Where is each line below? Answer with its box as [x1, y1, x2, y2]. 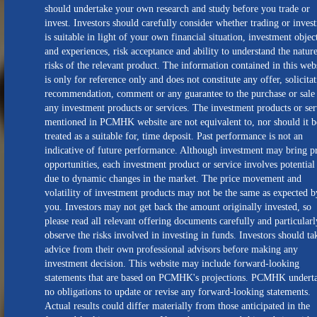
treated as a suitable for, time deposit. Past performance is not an [45, 131, 303, 142]
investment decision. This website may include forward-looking [45, 258, 299, 269]
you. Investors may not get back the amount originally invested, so [45, 202, 311, 212]
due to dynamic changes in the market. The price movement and [45, 173, 301, 184]
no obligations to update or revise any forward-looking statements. [45, 287, 311, 297]
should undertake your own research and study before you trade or [45, 4, 310, 14]
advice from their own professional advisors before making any [45, 244, 298, 255]
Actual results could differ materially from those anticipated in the [45, 301, 310, 311]
